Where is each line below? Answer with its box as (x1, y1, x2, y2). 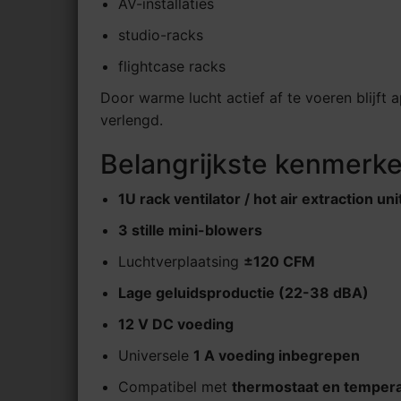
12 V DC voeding (118, 315, 234, 334)
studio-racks (118, 26, 203, 45)
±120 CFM (243, 252, 315, 271)
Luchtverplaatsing (118, 252, 243, 271)
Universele (118, 346, 193, 365)
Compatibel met (118, 378, 232, 397)
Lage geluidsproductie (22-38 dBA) (118, 284, 369, 303)
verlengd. (100, 111, 163, 130)
